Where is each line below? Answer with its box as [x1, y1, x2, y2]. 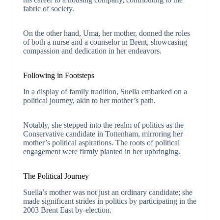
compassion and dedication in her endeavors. [23, 47, 162, 55]
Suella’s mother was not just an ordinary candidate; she [23, 188, 192, 196]
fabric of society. [23, 4, 74, 13]
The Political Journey [23, 171, 89, 180]
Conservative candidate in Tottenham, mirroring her [23, 129, 183, 138]
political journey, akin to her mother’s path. [23, 96, 156, 105]
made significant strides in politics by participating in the [23, 196, 196, 205]
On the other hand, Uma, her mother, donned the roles [23, 29, 190, 38]
